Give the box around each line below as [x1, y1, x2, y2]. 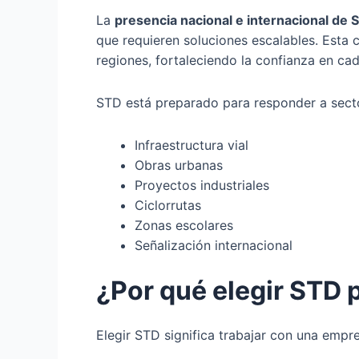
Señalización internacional [135, 237, 292, 254]
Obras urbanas [135, 157, 223, 174]
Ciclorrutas [135, 197, 201, 214]
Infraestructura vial [135, 137, 248, 154]
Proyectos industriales [135, 177, 269, 194]
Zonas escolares [135, 217, 233, 234]
